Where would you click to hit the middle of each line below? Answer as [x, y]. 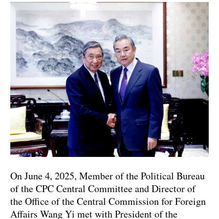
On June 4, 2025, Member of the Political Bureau [108, 176]
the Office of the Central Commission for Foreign [108, 201]
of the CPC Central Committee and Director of [103, 189]
